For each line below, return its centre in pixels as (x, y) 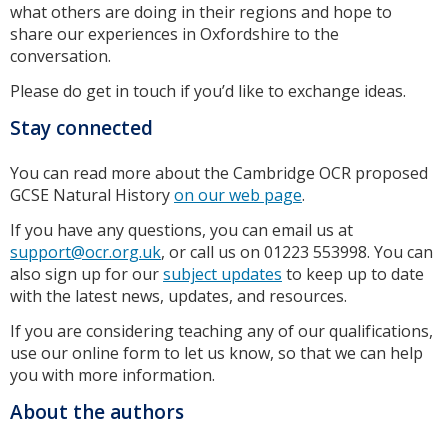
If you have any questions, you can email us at (181, 230)
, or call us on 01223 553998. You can (297, 252)
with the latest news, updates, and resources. (178, 296)
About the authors (97, 411)
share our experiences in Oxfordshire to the (174, 34)
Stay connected (81, 127)
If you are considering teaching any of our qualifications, (221, 330)
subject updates (222, 274)
